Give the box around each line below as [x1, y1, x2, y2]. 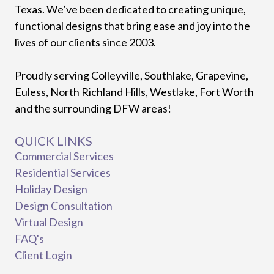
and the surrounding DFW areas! [15, 101, 171, 115]
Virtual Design [15, 215, 83, 229]
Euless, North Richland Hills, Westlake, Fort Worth [15, 84, 254, 98]
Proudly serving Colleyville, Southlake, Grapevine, [15, 68, 248, 82]
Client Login [15, 248, 72, 262]
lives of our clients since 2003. [15, 35, 156, 49]
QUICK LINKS [15, 133, 92, 148]
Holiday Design [15, 182, 87, 196]
